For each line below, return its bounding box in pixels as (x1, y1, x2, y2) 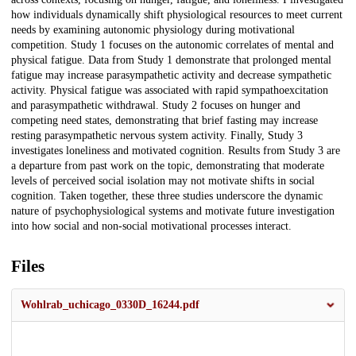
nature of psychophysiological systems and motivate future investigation (11, 205, 335, 218)
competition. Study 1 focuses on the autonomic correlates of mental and (11, 39, 334, 52)
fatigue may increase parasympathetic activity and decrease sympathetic (11, 69, 331, 82)
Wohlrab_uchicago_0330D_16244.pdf (21, 299, 199, 311)
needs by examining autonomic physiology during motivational (11, 24, 295, 37)
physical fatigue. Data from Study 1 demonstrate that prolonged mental (11, 54, 331, 67)
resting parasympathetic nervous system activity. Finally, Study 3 (11, 130, 303, 142)
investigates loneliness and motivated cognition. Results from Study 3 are (11, 145, 340, 157)
